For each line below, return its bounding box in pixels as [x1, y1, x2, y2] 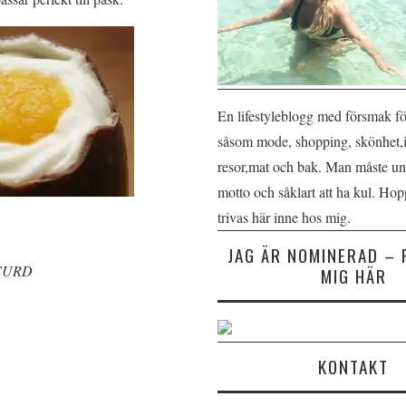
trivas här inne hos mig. [217, 208, 351, 227]
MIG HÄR [320, 263, 387, 289]
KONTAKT [318, 353, 389, 380]
